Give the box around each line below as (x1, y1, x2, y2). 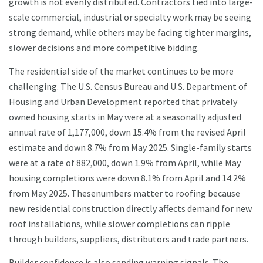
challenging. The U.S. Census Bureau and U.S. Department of (9, 80, 247, 93)
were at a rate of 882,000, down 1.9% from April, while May (9, 157, 241, 169)
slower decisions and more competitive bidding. (9, 42, 199, 54)
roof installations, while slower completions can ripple (9, 218, 230, 230)
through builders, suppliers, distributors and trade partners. (9, 233, 248, 245)
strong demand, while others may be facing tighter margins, (9, 26, 251, 39)
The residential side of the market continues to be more (9, 65, 234, 77)
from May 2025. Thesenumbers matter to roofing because (9, 187, 240, 200)
